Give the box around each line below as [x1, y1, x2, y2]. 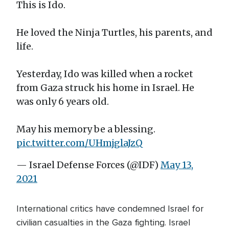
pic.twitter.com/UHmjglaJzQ [16, 137, 143, 149]
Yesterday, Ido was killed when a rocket [16, 68, 193, 80]
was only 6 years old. [16, 96, 109, 107]
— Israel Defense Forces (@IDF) [16, 159, 161, 171]
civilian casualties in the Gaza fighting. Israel [16, 217, 190, 228]
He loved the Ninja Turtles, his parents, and [16, 27, 213, 38]
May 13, [161, 159, 193, 171]
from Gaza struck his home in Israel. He [16, 82, 194, 94]
